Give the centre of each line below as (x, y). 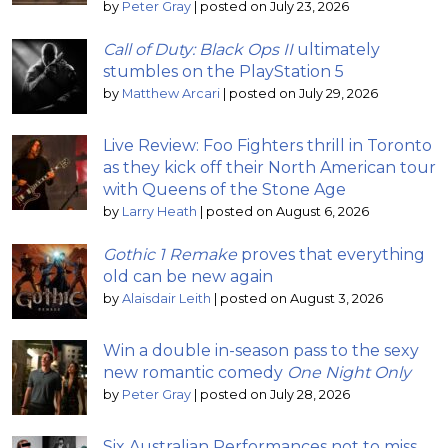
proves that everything (331, 254)
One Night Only (349, 372)
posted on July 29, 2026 (303, 93)
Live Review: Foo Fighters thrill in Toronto (267, 145)
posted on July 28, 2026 (275, 394)
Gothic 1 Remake (170, 254)
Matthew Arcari (171, 93)
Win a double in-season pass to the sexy (261, 350)
